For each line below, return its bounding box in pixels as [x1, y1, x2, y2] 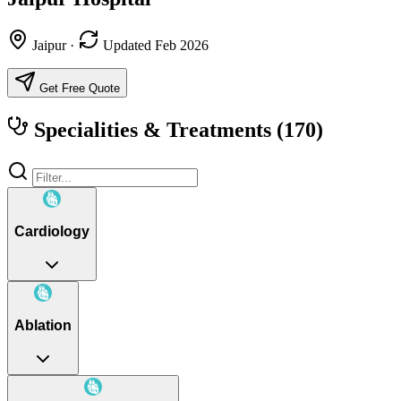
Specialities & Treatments [29, 117, 277, 141]
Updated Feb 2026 [99, 37, 209, 53]
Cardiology [14, 224, 90, 240]
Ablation [14, 318, 72, 334]
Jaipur [29, 37, 70, 53]
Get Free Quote [36, 81, 120, 95]
